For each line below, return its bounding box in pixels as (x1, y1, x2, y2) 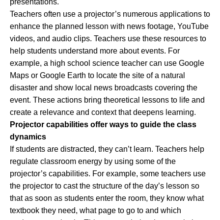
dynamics (9, 132, 46, 141)
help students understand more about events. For (9, 46, 180, 55)
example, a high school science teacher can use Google (9, 58, 204, 67)
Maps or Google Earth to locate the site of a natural (9, 71, 185, 80)
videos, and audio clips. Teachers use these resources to (9, 34, 206, 43)
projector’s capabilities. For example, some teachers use (9, 169, 206, 178)
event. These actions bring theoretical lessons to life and (9, 95, 205, 104)
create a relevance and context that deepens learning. (9, 108, 196, 116)
